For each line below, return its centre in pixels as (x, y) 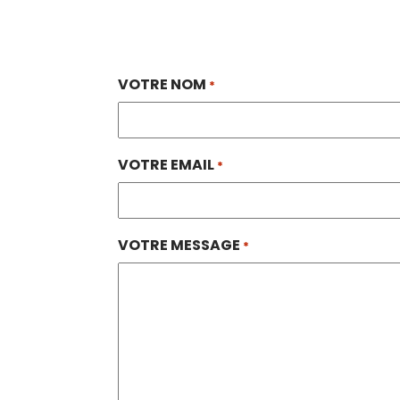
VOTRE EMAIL (166, 165)
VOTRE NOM (162, 84)
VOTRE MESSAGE (179, 245)
